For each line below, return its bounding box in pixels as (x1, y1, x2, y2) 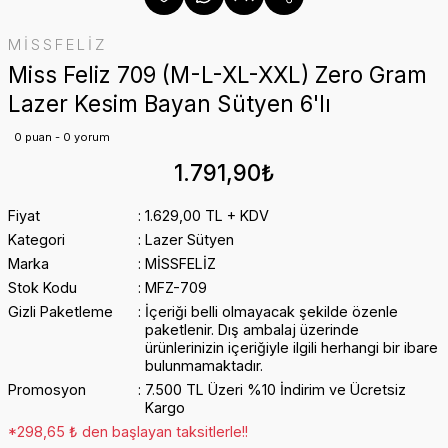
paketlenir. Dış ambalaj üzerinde (144, 321, 359, 338)
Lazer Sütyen (144, 231, 234, 248)
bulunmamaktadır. (144, 357, 263, 374)
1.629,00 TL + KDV (144, 207, 269, 224)
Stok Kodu (8, 279, 77, 296)
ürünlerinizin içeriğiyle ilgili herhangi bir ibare (144, 339, 438, 356)
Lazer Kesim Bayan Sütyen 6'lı (8, 90, 331, 117)
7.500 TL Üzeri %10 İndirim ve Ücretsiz (144, 381, 406, 398)
